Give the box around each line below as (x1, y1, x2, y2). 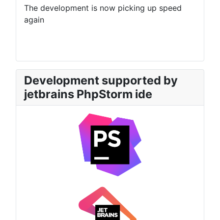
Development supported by (24, 73, 178, 88)
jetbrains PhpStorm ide (24, 87, 152, 102)
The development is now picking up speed (24, 3, 182, 13)
